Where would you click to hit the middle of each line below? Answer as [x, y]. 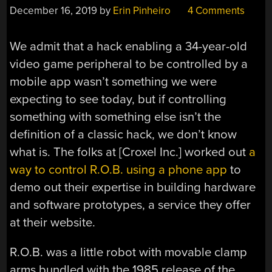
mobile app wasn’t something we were [114, 82]
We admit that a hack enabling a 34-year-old [129, 47]
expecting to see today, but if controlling [118, 100]
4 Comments [215, 11]
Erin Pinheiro [142, 11]
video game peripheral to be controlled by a [129, 64]
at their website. [53, 223]
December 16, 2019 [54, 11]
